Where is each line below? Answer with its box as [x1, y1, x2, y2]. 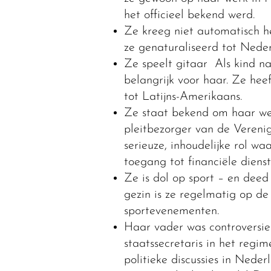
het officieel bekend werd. [123, 8, 255, 21]
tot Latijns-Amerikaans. [123, 90, 242, 103]
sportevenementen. [123, 204, 219, 217]
